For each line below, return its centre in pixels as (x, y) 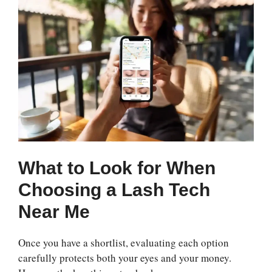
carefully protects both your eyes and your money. (125, 257)
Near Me (54, 211)
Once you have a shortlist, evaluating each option (124, 242)
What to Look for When (117, 168)
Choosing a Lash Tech (114, 189)
